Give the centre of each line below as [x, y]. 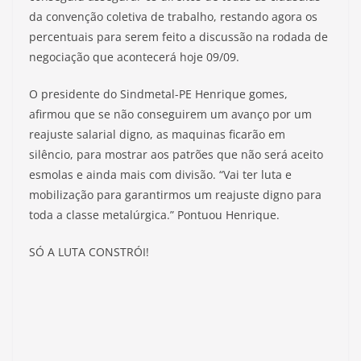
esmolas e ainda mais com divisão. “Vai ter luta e [160, 174]
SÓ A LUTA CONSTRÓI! [89, 252]
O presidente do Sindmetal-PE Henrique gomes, [158, 94]
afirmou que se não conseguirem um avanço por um [170, 114]
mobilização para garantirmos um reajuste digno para [175, 195]
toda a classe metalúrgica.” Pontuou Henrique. [154, 215]
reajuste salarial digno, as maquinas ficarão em [157, 134]
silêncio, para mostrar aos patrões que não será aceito [176, 154]
